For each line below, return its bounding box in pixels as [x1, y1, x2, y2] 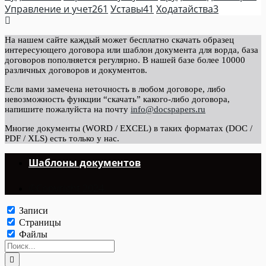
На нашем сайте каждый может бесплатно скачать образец [5, 35, 234, 45]
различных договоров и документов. [5, 65, 147, 75]
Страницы [19, 217, 61, 227]
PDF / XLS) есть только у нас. [5, 134, 119, 143]
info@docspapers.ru [131, 104, 205, 114]
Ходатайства [156, 2, 213, 15]
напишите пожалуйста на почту [5, 104, 131, 114]
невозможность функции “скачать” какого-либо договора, [5, 94, 230, 104]
